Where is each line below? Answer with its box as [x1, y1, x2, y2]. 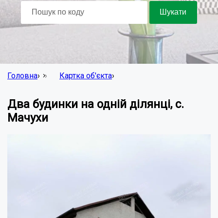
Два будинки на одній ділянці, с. [7, 97, 184, 111]
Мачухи [7, 110, 48, 125]
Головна [7, 71, 37, 80]
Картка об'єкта [59, 71, 112, 80]
